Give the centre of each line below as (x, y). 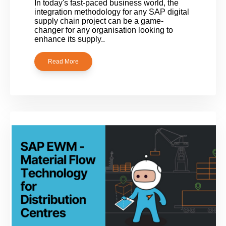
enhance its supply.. (70, 39)
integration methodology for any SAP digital (112, 12)
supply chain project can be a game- (99, 21)
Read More (63, 62)
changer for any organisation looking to (104, 30)
